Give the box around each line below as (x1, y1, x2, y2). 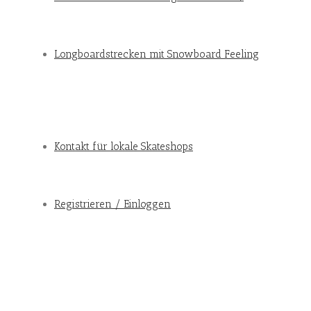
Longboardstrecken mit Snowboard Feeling (54, 48, 259, 60)
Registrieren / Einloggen (54, 198, 171, 210)
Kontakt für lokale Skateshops (54, 140, 193, 153)
